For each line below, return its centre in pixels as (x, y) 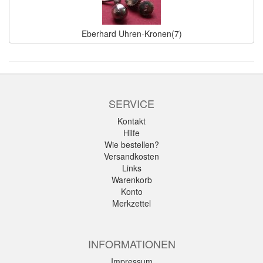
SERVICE (131, 104)
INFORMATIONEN (131, 244)
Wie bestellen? (131, 145)
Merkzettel (131, 203)
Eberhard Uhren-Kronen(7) (131, 34)
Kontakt (131, 121)
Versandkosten (131, 156)
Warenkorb (131, 180)
